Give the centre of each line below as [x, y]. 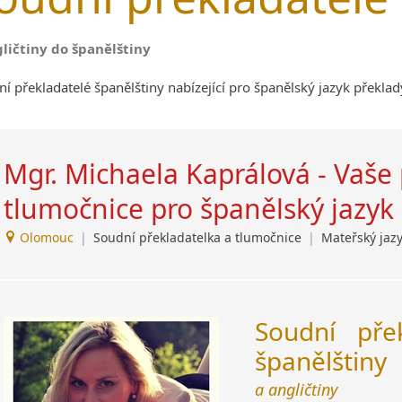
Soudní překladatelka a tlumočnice [199, 237]
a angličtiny [296, 389]
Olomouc [47, 237]
